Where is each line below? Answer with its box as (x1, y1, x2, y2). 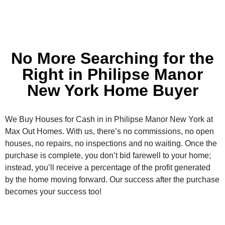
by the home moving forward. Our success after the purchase (5, 175, 219, 184)
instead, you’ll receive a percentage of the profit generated (5, 163, 210, 172)
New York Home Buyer (27, 81, 198, 100)
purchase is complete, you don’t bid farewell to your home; (5, 151, 211, 160)
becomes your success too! (5, 187, 101, 196)
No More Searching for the (11, 49, 214, 68)
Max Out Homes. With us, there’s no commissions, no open (5, 127, 214, 136)
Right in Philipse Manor (22, 65, 203, 84)
